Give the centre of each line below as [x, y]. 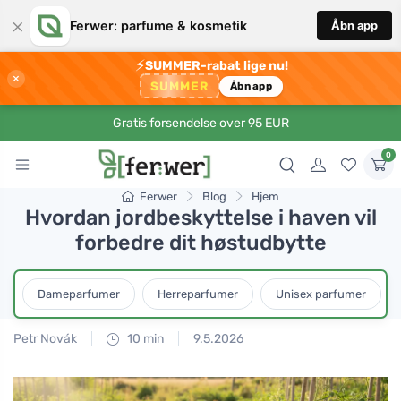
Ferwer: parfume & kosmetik [158, 26]
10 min [144, 338]
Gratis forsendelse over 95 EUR [200, 124]
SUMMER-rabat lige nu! [216, 66]
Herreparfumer [198, 294]
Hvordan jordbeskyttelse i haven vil [200, 218]
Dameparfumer [79, 294]
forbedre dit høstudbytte [200, 243]
